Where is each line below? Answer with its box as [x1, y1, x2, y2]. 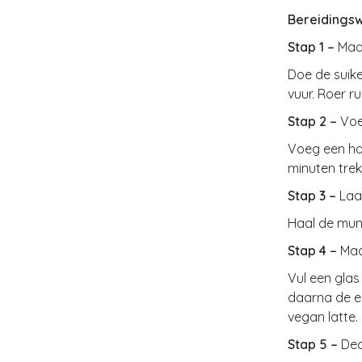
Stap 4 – [287, 242, 340, 259]
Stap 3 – [287, 187, 339, 204]
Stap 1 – [287, 39, 338, 56]
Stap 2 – [287, 113, 340, 130]
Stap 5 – [287, 336, 341, 353]
